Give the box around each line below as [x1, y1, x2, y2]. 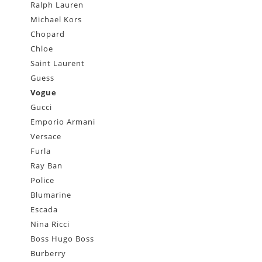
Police [30, 175, 55, 186]
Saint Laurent [30, 58, 85, 69]
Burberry [30, 248, 67, 259]
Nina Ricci [30, 219, 70, 230]
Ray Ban [30, 160, 63, 171]
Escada [30, 204, 58, 215]
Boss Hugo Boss [30, 233, 95, 244]
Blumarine [30, 189, 72, 201]
